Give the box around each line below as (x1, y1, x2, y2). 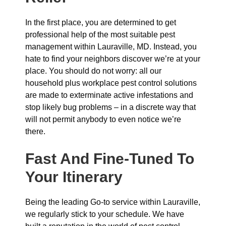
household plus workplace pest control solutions (25, 79, 197, 87)
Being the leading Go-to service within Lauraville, (25, 198, 200, 206)
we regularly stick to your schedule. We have (25, 210, 184, 218)
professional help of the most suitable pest (25, 30, 175, 39)
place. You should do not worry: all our (25, 67, 161, 75)
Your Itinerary (25, 168, 123, 185)
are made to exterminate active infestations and (25, 91, 193, 99)
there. (25, 127, 45, 136)
